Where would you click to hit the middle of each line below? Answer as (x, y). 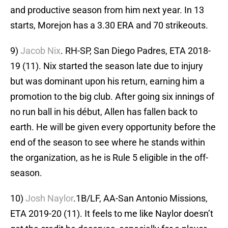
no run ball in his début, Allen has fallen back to (104, 112)
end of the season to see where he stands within (108, 142)
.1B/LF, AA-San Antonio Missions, (140, 198)
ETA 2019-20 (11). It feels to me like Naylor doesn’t (112, 214)
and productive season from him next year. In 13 (107, 10)
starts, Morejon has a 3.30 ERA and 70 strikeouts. (109, 25)
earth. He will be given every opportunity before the (113, 127)
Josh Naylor (49, 198)
